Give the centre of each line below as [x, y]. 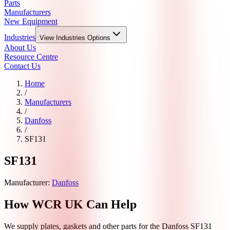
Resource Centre [31, 57]
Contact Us [22, 66]
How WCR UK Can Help [70, 204]
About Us [20, 47]
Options [98, 38]
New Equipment [31, 21]
